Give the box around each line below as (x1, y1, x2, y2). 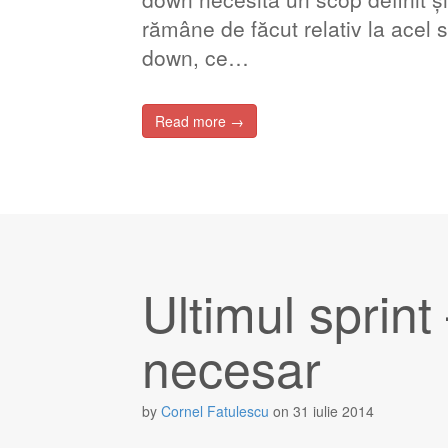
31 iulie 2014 (292, 401, 374, 421)
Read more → (154, 111, 244, 131)
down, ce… (141, 42, 249, 72)
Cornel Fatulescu (160, 401, 269, 421)
